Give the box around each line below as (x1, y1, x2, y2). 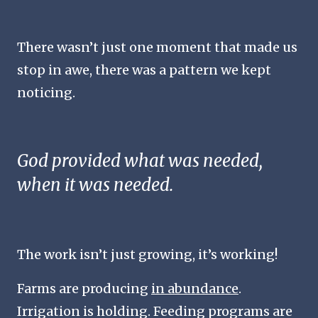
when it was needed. (17, 173, 173, 196)
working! (220, 246, 278, 263)
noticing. (17, 84, 75, 101)
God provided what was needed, (17, 149, 263, 172)
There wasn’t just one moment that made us (17, 38, 297, 55)
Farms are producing (17, 280, 151, 297)
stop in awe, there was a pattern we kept (17, 61, 271, 78)
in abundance (151, 280, 238, 297)
